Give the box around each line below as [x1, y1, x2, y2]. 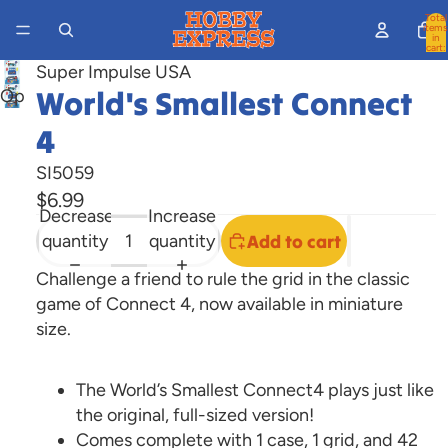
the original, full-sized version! [76, 404, 314, 426]
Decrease [39, 204, 114, 227]
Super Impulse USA [36, 61, 191, 83]
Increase [148, 204, 217, 227]
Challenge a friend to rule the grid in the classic [36, 268, 410, 290]
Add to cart [247, 229, 341, 253]
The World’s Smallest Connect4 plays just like [76, 379, 434, 401]
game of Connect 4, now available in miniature [36, 293, 403, 315]
